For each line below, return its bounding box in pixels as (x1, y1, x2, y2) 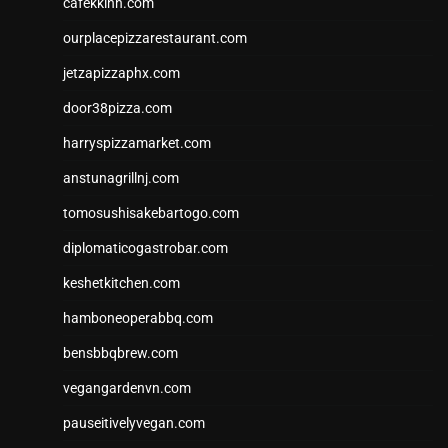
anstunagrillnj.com (63, 170, 179, 187)
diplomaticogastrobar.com (63, 240, 228, 257)
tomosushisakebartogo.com (63, 205, 239, 222)
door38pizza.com (63, 100, 172, 117)
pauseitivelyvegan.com (63, 415, 205, 432)
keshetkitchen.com (63, 275, 180, 292)
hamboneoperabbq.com (63, 310, 213, 327)
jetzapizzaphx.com (63, 65, 180, 82)
